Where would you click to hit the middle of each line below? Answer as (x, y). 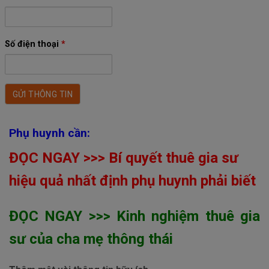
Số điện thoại (33, 44)
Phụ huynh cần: (50, 133)
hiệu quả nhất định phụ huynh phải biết (132, 180)
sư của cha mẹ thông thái (91, 239)
